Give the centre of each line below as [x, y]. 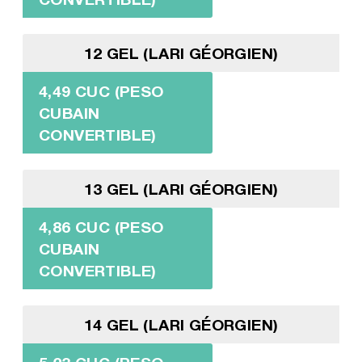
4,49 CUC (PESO [101, 90]
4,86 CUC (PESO [101, 226]
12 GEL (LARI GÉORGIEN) [181, 53]
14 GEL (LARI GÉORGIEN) [181, 324]
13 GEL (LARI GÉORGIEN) [181, 188]
